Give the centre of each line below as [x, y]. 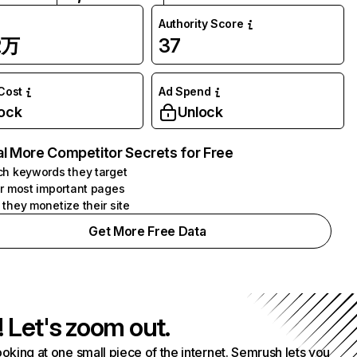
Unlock [200, 112]
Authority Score [201, 24]
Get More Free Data [147, 231]
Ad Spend [184, 91]
